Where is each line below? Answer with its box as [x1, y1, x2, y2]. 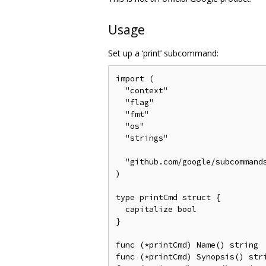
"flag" [116, 97, 154, 107]
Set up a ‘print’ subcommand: [108, 47, 218, 59]
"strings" [116, 132, 168, 143]
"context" [116, 85, 168, 96]
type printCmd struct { [116, 192, 220, 202]
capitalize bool [116, 204, 197, 214]
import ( [116, 73, 154, 84]
